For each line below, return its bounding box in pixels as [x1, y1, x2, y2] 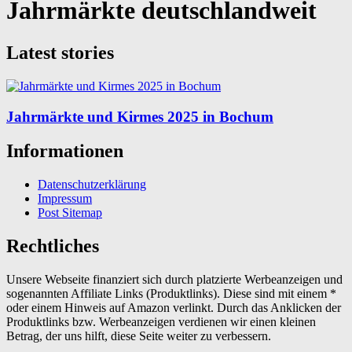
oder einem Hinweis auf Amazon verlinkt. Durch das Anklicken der [6, 301, 341, 315]
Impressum [38, 192, 92, 206]
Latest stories [6, 42, 114, 63]
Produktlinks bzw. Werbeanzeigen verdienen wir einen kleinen [6, 315, 316, 329]
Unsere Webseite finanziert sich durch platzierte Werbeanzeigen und [6, 273, 343, 287]
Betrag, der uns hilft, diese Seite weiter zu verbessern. [6, 329, 271, 343]
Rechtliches [6, 236, 99, 257]
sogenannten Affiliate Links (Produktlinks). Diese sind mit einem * [6, 287, 336, 301]
